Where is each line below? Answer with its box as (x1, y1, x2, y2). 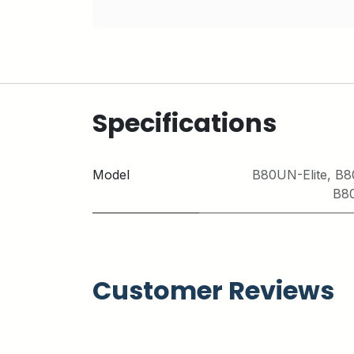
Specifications (92, 105, 277, 141)
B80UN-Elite (252, 167, 327, 183)
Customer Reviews (92, 273, 334, 308)
